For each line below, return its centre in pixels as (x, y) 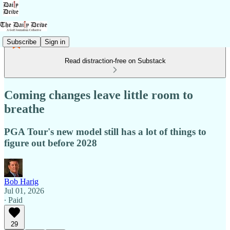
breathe (24, 109)
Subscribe (22, 42)
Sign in (55, 42)
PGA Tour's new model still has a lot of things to (105, 131)
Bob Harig (21, 181)
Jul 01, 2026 (24, 190)
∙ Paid (13, 200)
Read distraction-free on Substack (115, 61)
